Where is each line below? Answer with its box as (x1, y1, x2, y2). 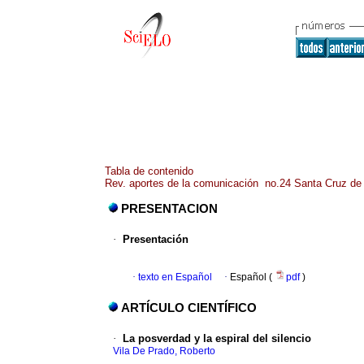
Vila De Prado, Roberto (113, 345, 215, 357)
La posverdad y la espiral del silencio (123, 332, 311, 345)
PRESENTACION (121, 202, 218, 216)
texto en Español (138, 271, 212, 284)
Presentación (123, 233, 188, 246)
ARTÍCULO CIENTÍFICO (121, 301, 257, 315)
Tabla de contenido (105, 165, 193, 177)
